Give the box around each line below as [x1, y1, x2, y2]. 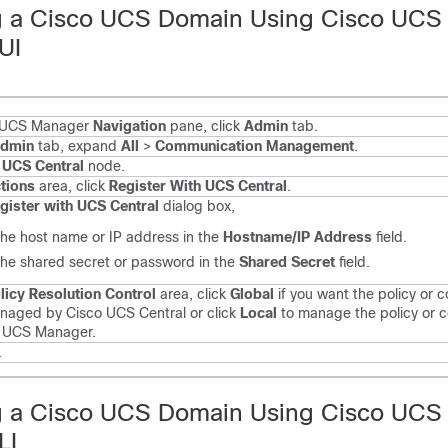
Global [230, 286, 274, 302]
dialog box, [159, 198, 235, 214]
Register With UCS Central [109, 178, 287, 194]
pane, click [166, 118, 244, 134]
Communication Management [155, 138, 354, 154]
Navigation [93, 118, 166, 134]
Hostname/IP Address [223, 229, 372, 245]
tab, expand [34, 138, 121, 154]
